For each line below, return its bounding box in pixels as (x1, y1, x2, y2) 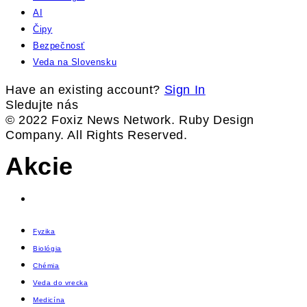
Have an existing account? (5, 83, 164, 97)
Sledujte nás (5, 98, 79, 112)
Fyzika (33, 228, 56, 236)
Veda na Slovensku (33, 57, 117, 67)
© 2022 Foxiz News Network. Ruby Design (5, 113, 254, 127)
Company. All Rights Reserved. (5, 128, 188, 142)
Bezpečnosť (33, 40, 85, 51)
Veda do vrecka (33, 279, 88, 287)
